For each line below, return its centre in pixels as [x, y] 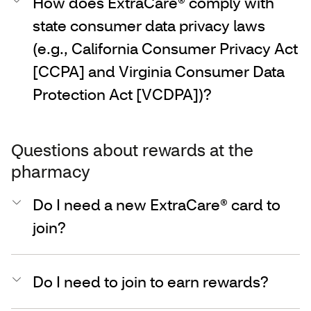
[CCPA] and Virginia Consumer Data [159, 71]
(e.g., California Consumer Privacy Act [165, 48]
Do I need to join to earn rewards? [151, 281]
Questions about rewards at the [132, 149]
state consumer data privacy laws [149, 25]
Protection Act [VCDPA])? [122, 94]
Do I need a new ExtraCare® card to [157, 204]
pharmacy [51, 171]
